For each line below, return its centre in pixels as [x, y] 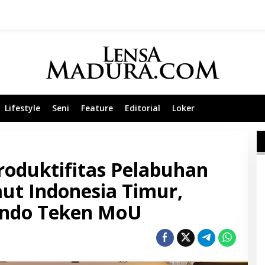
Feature [97, 108]
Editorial [143, 108]
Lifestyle [22, 108]
